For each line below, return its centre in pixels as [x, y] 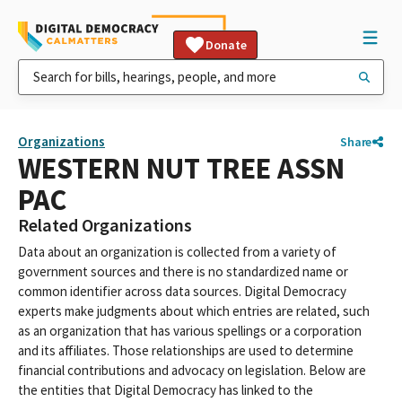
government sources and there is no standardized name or [183, 271]
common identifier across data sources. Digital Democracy [182, 291]
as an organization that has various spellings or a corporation [190, 331]
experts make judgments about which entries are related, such [194, 311]
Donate [226, 45]
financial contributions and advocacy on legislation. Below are [192, 370]
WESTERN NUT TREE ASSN [181, 168]
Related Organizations [105, 225]
